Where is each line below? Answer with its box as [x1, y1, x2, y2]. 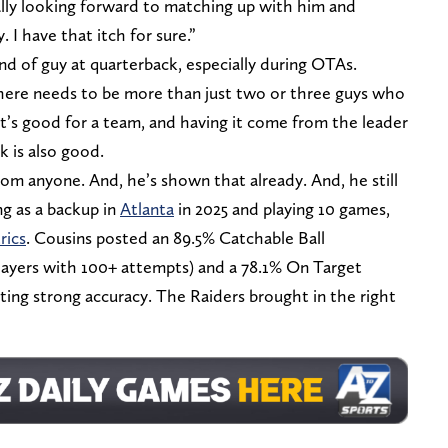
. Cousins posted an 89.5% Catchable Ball [26, 227, 325, 249]
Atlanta [120, 198, 174, 220]
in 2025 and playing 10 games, [174, 198, 390, 220]
